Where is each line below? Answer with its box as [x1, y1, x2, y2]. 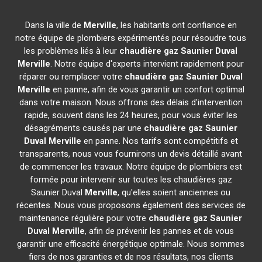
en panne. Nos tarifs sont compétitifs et [81, 136, 238, 146]
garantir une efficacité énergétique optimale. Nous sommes [17, 239, 245, 249]
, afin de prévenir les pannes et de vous [85, 226, 235, 236]
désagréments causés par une [24, 123, 144, 133]
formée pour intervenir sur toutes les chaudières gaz [29, 174, 232, 185]
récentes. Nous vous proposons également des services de [16, 200, 246, 211]
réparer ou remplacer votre [19, 71, 125, 82]
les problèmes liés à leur [24, 46, 120, 56]
